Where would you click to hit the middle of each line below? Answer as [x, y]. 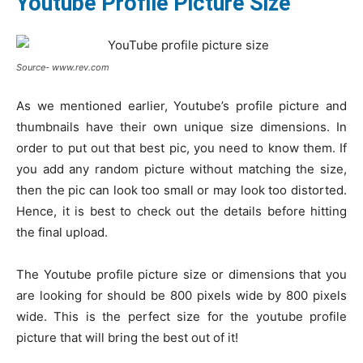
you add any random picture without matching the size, [181, 169]
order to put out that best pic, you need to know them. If [181, 147]
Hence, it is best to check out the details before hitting [181, 211]
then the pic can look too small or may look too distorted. [181, 190]
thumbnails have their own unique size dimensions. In [181, 126]
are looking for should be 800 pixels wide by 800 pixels [181, 295]
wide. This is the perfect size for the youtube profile [181, 316]
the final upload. [62, 232]
